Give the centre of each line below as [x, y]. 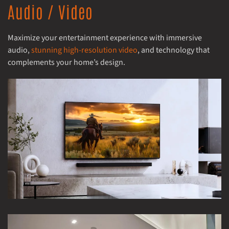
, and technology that [174, 50]
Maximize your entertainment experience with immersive [105, 38]
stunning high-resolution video [84, 50]
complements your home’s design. [66, 62]
